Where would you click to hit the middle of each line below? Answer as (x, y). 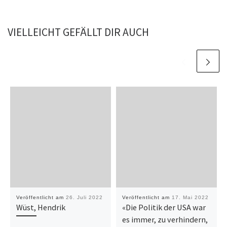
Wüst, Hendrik (41, 207)
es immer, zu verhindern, (165, 219)
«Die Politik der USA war (164, 207)
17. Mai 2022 (190, 197)
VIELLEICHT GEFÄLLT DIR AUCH (78, 32)
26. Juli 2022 (84, 197)
